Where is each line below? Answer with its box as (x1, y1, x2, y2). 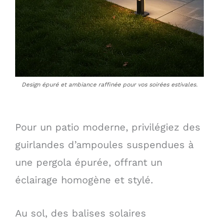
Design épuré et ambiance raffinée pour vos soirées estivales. (22, 81, 197, 88)
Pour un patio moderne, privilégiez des (15, 121, 200, 133)
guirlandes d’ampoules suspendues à (15, 138, 194, 151)
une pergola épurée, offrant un (15, 156, 162, 168)
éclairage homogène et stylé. (15, 174, 153, 186)
